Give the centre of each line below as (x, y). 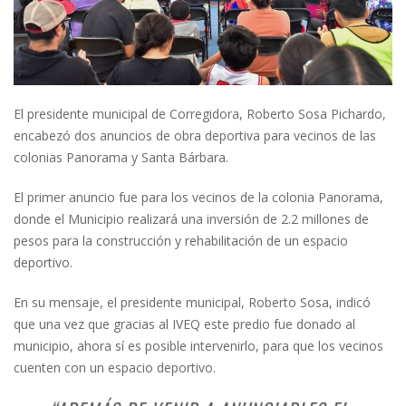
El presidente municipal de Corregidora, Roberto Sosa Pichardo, (200, 113)
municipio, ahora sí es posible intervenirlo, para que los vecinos (198, 345)
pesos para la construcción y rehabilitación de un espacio (181, 240)
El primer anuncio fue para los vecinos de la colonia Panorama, (198, 197)
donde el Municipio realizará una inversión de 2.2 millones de (191, 218)
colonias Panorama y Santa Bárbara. (121, 157)
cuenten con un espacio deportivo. (115, 367)
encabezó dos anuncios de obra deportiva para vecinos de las (195, 135)
